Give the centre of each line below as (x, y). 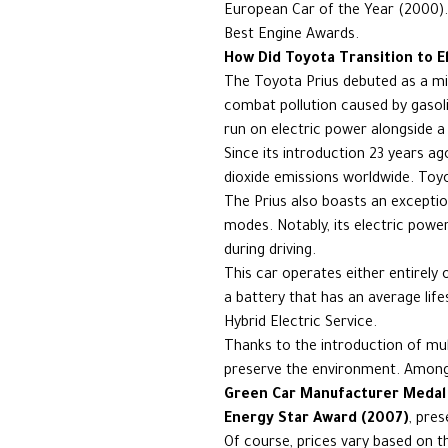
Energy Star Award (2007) (316, 420)
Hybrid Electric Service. (300, 324)
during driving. (270, 252)
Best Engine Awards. (291, 36)
